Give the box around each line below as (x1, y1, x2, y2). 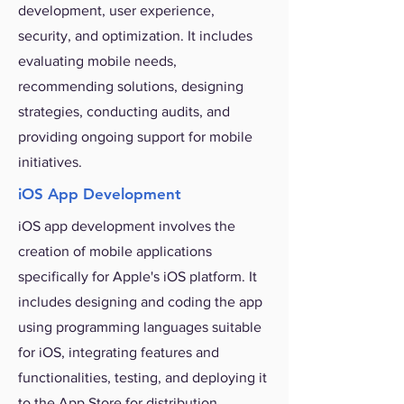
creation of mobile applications (18, 243, 212, 259)
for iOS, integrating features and (18, 344, 219, 360)
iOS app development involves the (18, 218, 235, 234)
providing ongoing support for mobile (18, 129, 252, 144)
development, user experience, (18, 3, 215, 18)
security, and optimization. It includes (18, 28, 252, 43)
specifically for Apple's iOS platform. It (18, 269, 257, 284)
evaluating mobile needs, (18, 53, 177, 69)
